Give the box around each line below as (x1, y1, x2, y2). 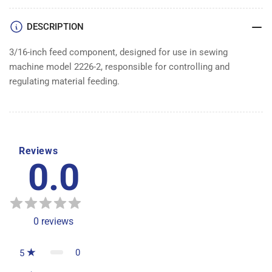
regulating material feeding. (9, 75, 120, 87)
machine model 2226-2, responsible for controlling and (9, 61, 229, 72)
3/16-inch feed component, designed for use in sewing (9, 46, 228, 58)
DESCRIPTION (27, 21, 84, 32)
